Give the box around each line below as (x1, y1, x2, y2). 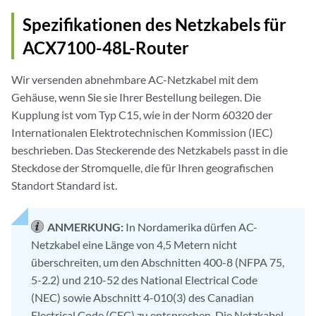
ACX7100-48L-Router (23, 37, 189, 59)
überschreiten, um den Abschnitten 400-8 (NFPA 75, (31, 255, 284, 269)
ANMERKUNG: (47, 220, 123, 234)
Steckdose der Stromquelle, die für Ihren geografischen (11, 161, 274, 175)
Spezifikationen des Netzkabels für (23, 14, 286, 35)
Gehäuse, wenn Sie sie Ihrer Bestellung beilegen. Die (11, 90, 261, 104)
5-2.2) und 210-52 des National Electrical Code (31, 273, 257, 287)
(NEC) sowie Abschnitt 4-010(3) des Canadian (31, 291, 254, 305)
